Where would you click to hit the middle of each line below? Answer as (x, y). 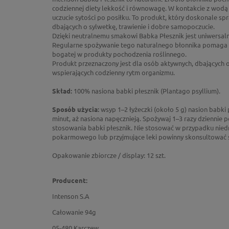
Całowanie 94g (74, 212)
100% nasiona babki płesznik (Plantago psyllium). (146, 91)
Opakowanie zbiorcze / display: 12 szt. (109, 155)
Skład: (62, 91)
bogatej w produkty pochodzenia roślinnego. (119, 54)
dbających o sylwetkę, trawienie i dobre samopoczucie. (133, 26)
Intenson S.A (71, 196)
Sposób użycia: (76, 109)
